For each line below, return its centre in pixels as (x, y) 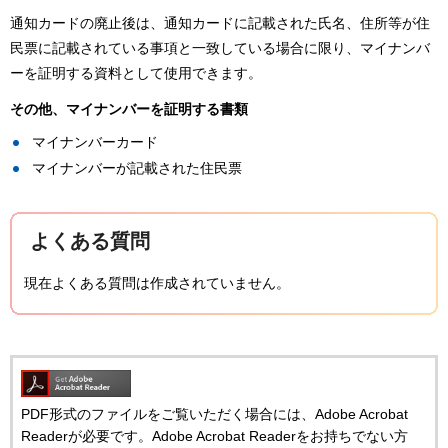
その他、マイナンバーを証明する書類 (129, 108)
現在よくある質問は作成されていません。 (157, 282)
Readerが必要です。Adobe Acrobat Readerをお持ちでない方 (214, 436)
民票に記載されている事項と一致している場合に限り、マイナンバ (220, 47)
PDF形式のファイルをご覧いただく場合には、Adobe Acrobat (214, 414)
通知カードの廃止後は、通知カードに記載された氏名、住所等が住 (220, 22)
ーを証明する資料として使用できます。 (136, 72)
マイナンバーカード (95, 141)
